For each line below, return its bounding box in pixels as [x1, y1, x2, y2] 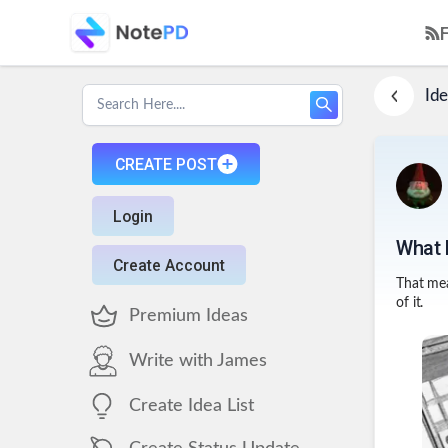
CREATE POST [114, 154, 217, 174]
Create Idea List [128, 397, 254, 414]
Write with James [128, 352, 267, 369]
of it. [396, 296, 424, 311]
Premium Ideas [128, 307, 248, 324]
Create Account [113, 255, 225, 274]
